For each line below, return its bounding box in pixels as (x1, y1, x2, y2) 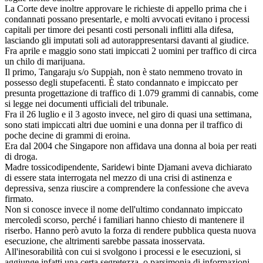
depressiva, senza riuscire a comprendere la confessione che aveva (5, 183, 249, 193)
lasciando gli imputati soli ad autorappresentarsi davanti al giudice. (5, 35, 249, 45)
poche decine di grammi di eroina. (5, 130, 130, 140)
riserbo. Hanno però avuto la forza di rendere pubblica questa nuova (5, 225, 256, 235)
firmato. (5, 193, 33, 204)
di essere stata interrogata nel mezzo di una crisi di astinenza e (5, 172, 232, 183)
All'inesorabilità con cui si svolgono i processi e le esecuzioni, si (5, 246, 241, 257)
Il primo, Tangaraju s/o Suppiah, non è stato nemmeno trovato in (5, 66, 242, 77)
